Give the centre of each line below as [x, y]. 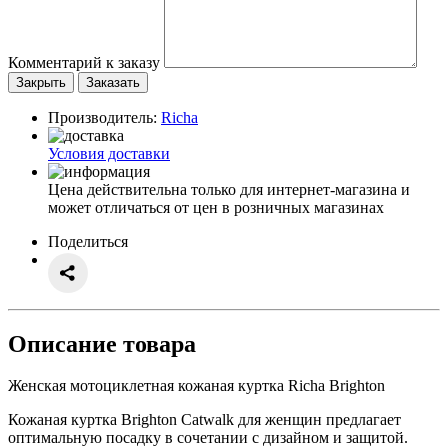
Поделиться [88, 241]
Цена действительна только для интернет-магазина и [229, 189]
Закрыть [41, 82]
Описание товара [102, 343]
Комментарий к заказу [84, 62]
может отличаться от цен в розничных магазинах [216, 207]
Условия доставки [109, 153]
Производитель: [104, 117]
